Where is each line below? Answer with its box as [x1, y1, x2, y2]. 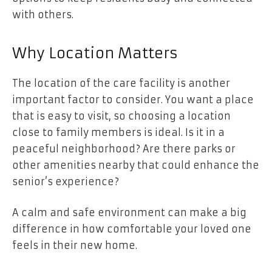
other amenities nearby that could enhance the [12, 158, 259, 171]
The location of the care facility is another [12, 76, 230, 89]
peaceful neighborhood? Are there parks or [12, 142, 236, 155]
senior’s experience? [12, 175, 119, 188]
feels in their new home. [12, 239, 137, 252]
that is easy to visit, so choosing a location [12, 109, 231, 122]
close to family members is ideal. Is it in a [12, 126, 225, 138]
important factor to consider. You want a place [12, 93, 254, 106]
